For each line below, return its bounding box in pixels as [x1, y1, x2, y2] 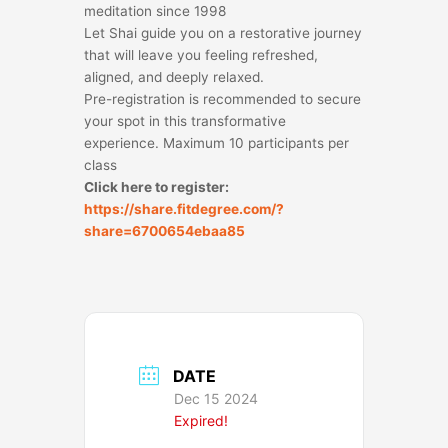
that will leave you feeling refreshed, [84, 46, 318, 63]
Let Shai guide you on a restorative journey [84, 24, 362, 41]
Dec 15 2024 [174, 389, 258, 407]
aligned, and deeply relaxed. [84, 68, 264, 85]
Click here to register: [84, 178, 229, 195]
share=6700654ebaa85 [84, 222, 245, 239]
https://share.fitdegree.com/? [84, 200, 284, 217]
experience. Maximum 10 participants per [84, 134, 349, 151]
